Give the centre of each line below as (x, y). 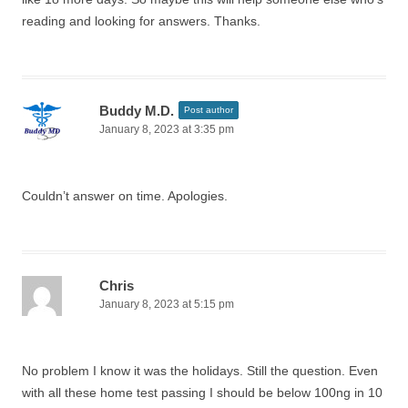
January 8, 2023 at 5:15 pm (167, 304)
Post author (209, 110)
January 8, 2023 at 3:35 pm (167, 129)
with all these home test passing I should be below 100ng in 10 (202, 393)
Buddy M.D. (137, 111)
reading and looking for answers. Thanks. (141, 21)
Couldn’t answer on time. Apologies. (125, 196)
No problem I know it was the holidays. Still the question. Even (200, 371)
